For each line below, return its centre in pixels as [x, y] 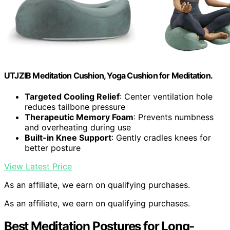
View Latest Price [38, 166]
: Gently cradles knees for [161, 137]
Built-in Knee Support [68, 137]
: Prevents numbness [174, 117]
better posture [53, 148]
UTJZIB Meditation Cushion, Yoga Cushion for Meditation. [109, 75]
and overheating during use [78, 127]
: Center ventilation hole [166, 96]
